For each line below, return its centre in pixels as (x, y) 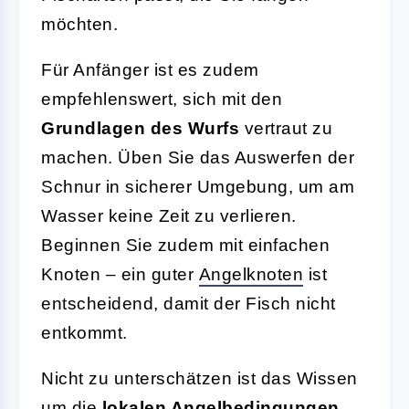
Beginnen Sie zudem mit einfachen (185, 245)
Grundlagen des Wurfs (140, 128)
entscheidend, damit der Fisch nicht (189, 303)
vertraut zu (286, 128)
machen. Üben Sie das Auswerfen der (198, 157)
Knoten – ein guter (120, 274)
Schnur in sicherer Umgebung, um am (198, 186)
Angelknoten (251, 274)
